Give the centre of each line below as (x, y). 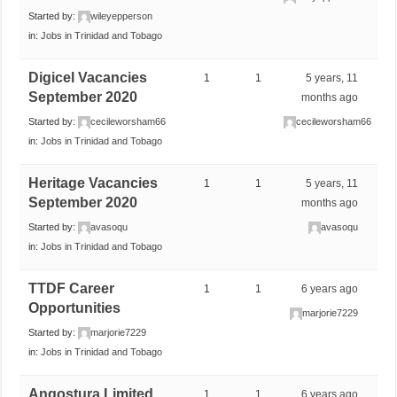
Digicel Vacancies (88, 77)
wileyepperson (122, 16)
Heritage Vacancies (93, 183)
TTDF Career (72, 288)
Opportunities (75, 307)
